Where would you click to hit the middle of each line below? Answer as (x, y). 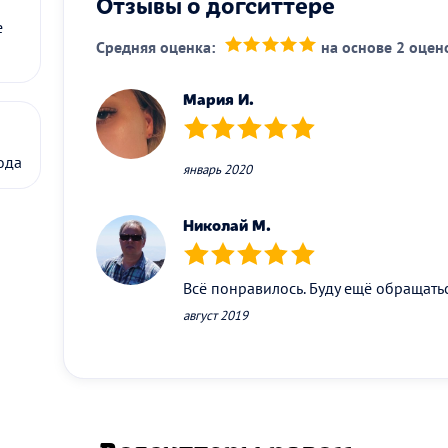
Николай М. (227, 225)
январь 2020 (217, 169)
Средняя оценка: (155, 46)
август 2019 (215, 315)
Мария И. (218, 99)
